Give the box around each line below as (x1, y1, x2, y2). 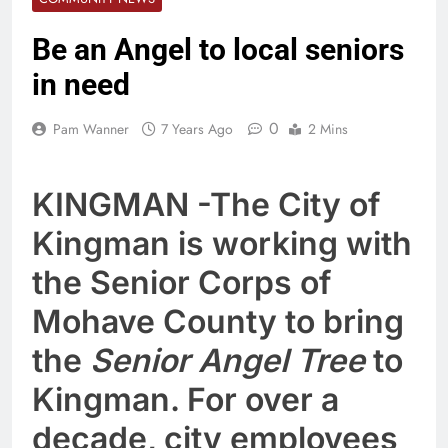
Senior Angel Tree (90, 340, 365, 380)
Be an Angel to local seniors (32, 31, 404, 67)
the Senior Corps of (32, 262, 331, 302)
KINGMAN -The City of (32, 184, 380, 224)
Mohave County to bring (32, 301, 404, 341)
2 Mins (308, 118, 348, 139)
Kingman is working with (32, 223, 412, 263)
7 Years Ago (161, 118, 233, 139)
